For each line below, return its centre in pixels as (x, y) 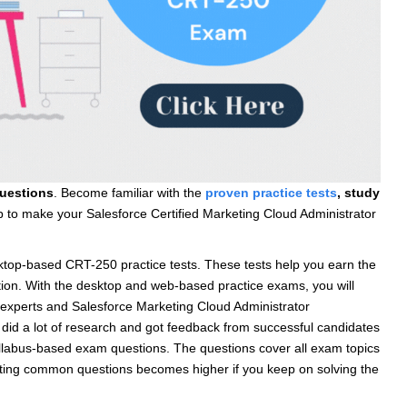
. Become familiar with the (129, 192)
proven (227, 192)
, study (358, 192)
